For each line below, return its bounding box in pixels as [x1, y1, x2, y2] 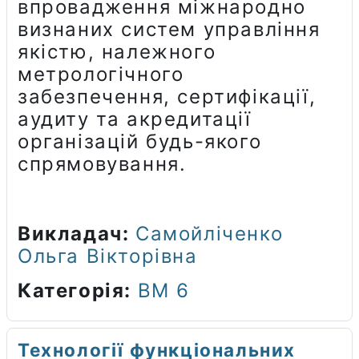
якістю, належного [18, 39, 216, 63]
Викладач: [18, 221, 135, 245]
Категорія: [18, 278, 138, 302]
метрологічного [18, 62, 184, 86]
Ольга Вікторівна [18, 244, 198, 268]
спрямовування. [18, 151, 187, 175]
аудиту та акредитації [18, 107, 252, 131]
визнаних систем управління [18, 17, 321, 41]
